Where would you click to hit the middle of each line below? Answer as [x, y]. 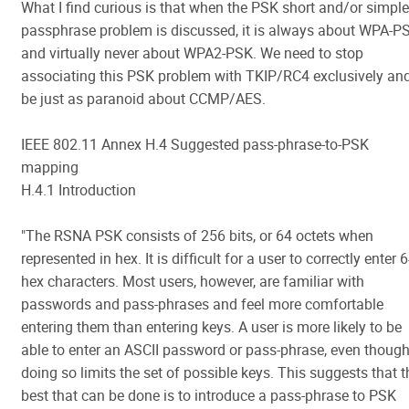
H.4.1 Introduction [79, 190]
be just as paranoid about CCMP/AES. [143, 99]
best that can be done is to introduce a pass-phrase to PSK [209, 395]
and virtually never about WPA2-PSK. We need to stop [192, 53]
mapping [50, 167]
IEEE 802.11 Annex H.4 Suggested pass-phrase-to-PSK [195, 144]
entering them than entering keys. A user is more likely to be [211, 327]
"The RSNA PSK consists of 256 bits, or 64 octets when [197, 236]
